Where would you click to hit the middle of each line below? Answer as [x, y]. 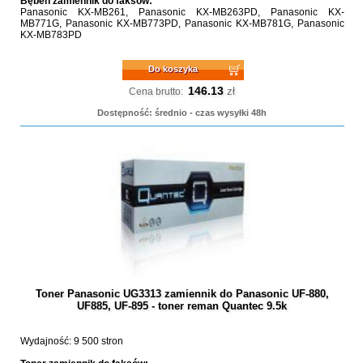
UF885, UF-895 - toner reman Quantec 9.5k [182, 306]
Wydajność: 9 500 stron [71, 341]
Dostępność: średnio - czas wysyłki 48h [182, 113]
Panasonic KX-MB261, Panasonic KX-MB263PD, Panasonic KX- [182, 12]
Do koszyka [173, 69]
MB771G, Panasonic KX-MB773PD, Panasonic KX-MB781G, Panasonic [182, 23]
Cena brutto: [156, 92]
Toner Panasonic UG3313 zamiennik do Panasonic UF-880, [182, 294]
